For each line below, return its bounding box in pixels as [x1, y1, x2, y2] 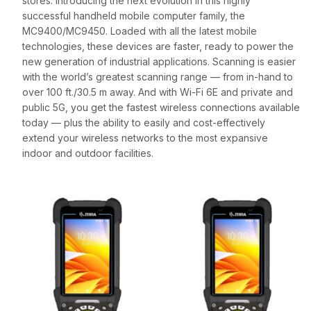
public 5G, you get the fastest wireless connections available [22, 101, 300, 113]
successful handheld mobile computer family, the [22, 10, 245, 22]
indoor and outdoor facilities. [22, 147, 153, 159]
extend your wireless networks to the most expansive [22, 132, 268, 144]
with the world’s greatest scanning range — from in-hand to [22, 71, 293, 83]
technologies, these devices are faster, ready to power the [22, 40, 294, 52]
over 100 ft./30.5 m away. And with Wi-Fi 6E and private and [22, 86, 293, 98]
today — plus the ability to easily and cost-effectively [22, 117, 265, 128]
